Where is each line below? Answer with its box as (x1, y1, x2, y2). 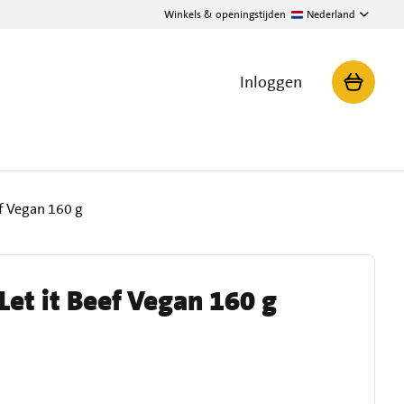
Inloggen (240, 71, 302, 93)
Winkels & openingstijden (164, 7, 286, 22)
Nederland (307, 7, 355, 22)
